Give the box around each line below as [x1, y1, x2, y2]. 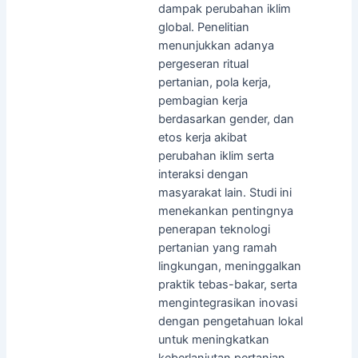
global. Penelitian [157, 19, 249, 34]
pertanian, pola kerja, [157, 74, 271, 89]
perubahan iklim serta [157, 148, 274, 163]
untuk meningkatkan [157, 332, 269, 347]
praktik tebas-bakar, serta [157, 276, 297, 292]
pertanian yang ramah [157, 240, 277, 255]
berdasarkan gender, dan [157, 111, 294, 126]
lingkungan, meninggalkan [157, 258, 301, 273]
